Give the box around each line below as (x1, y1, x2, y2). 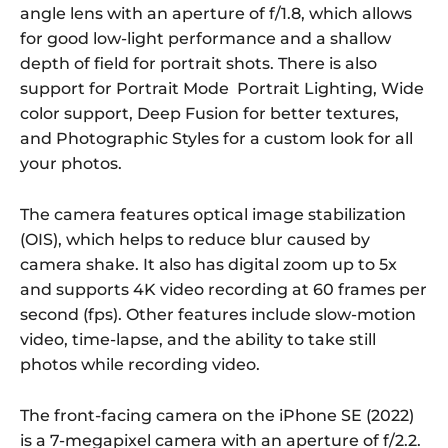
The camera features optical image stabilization (20, 205, 406, 225)
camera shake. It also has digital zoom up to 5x (20, 255, 397, 275)
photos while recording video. (20, 355, 260, 375)
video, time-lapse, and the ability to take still (20, 330, 376, 350)
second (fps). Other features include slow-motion (20, 305, 416, 325)
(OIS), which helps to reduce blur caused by (20, 230, 370, 250)
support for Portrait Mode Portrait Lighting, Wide (20, 79, 424, 99)
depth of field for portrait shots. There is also (20, 54, 377, 74)
